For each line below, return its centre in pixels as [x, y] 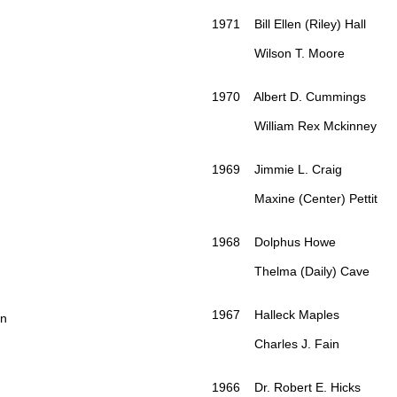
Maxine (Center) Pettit [295, 199]
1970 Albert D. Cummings [289, 97]
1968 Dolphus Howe [274, 242]
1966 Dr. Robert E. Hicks [286, 388]
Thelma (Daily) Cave [291, 272]
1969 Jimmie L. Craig [277, 170]
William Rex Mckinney [294, 126]
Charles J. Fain [276, 344]
